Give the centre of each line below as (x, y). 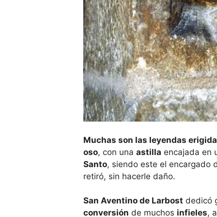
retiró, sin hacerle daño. (129, 176)
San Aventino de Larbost (133, 201)
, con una (117, 152)
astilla (149, 152)
